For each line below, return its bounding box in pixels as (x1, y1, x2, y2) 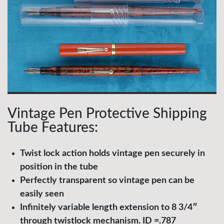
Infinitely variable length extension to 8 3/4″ (20, 203, 197, 212)
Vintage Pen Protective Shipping (7, 106, 207, 121)
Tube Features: (7, 120, 98, 135)
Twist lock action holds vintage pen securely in (20, 149, 205, 158)
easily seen (20, 189, 64, 199)
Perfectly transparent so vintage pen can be (20, 176, 194, 185)
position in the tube (20, 162, 98, 172)
